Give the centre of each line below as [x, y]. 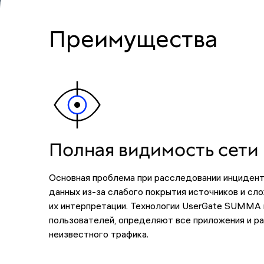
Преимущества [133, 39]
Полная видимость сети [154, 149]
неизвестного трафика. [98, 234]
